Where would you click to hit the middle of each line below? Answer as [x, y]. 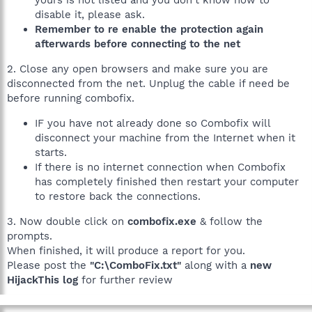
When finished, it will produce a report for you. [126, 251]
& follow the [229, 221]
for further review [125, 280]
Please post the [48, 265]
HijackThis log [42, 280]
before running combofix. [71, 98]
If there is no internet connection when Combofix [160, 167]
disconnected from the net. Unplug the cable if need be [148, 84]
